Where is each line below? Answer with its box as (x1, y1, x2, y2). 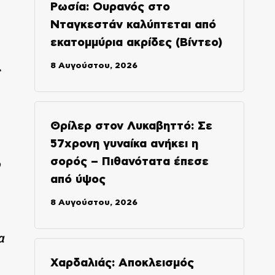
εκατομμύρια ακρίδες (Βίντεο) (50, 36, 222, 48)
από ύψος (50, 173, 106, 185)
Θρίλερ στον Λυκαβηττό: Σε (50, 120, 212, 132)
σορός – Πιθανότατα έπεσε (50, 155, 209, 168)
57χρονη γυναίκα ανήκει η (50, 137, 198, 150)
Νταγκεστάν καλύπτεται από (50, 18, 216, 31)
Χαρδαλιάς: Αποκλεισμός (50, 257, 194, 269)
